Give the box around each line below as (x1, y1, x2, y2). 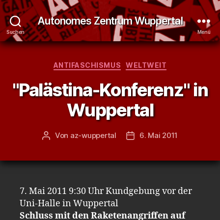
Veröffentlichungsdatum (130, 131, 216, 140)
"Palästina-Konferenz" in (12, 79, 208, 101)
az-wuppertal (70, 130, 116, 140)
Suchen (6, 28, 25, 35)
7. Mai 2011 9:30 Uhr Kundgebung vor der (20, 185, 192, 197)
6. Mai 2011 (139, 130, 178, 140)
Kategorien (110, 58, 153, 68)
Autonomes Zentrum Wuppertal (37, 14, 183, 27)
